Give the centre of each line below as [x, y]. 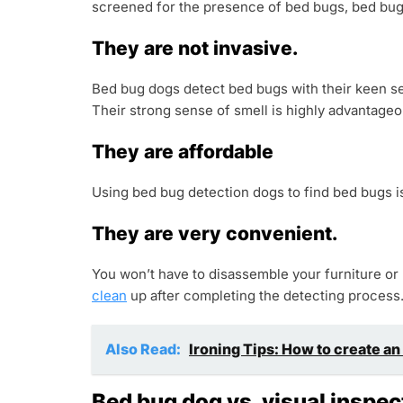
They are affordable [183, 152]
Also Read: [144, 349]
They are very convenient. [215, 233]
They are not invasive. [195, 48]
